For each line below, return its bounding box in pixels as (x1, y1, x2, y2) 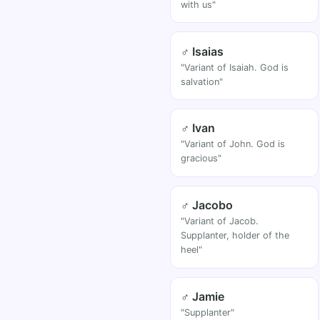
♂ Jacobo (181, 198, 234, 213)
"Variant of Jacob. (181, 216, 259, 227)
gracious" (181, 153, 222, 164)
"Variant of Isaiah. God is (181, 61, 289, 73)
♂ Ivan (181, 121, 216, 136)
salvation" (181, 76, 224, 87)
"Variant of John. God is (181, 139, 286, 150)
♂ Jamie (181, 289, 225, 304)
